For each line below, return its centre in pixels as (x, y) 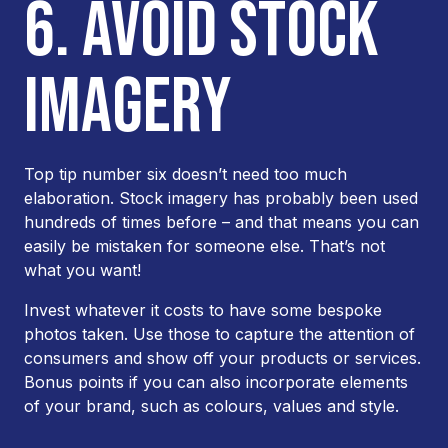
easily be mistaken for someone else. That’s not (204, 246)
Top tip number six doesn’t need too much (185, 174)
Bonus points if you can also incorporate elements (216, 382)
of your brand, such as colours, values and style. (214, 406)
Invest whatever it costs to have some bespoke (203, 310)
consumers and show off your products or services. (222, 358)
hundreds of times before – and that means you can (221, 222)
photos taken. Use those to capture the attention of (219, 334)
